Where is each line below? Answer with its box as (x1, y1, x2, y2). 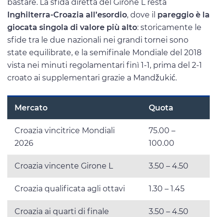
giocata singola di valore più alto (7, 23, 137, 32)
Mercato (15, 103, 47, 113)
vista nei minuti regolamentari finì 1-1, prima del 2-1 (7, 61, 202, 70)
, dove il (127, 10, 157, 20)
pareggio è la (157, 10, 210, 20)
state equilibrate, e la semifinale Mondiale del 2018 (7, 48, 201, 58)
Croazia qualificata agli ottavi (15, 184, 125, 194)
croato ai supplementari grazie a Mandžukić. (7, 73, 177, 83)
